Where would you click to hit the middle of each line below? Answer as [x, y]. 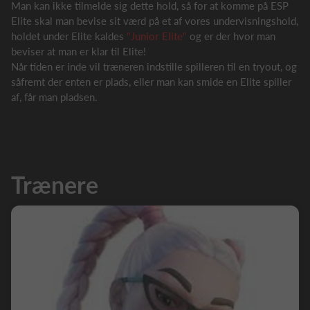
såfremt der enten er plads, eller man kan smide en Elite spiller [151, 82]
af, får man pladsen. [56, 97]
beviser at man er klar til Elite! [79, 51]
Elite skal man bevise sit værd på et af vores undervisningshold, [155, 21]
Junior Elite [157, 36]
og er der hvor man [231, 36]
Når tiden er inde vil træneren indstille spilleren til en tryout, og [154, 66]
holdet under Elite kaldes [69, 36]
